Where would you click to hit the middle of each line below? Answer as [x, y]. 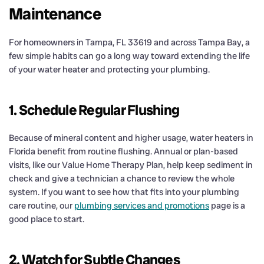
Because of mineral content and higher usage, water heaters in [131, 138]
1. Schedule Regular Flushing [94, 110]
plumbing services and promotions [142, 205]
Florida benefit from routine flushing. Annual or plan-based [123, 151]
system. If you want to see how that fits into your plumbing [124, 192]
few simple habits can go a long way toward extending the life [129, 56]
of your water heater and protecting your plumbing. [109, 69]
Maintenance [55, 14]
